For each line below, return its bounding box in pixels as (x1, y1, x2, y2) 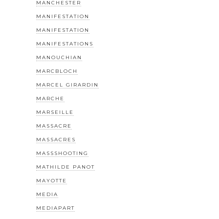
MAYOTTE (36, 177, 67, 184)
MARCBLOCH (36, 68, 78, 75)
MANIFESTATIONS (36, 41, 93, 47)
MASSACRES (36, 136, 76, 143)
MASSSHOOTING (36, 150, 88, 157)
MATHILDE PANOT (36, 164, 95, 171)
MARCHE (36, 95, 65, 102)
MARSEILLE (36, 109, 74, 116)
